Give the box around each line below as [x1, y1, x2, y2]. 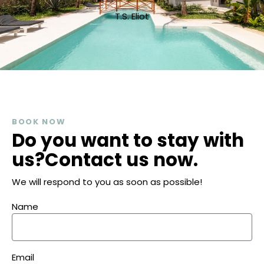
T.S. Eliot [115, 9, 149, 22]
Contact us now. [45, 146, 198, 173]
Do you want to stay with [12, 127, 244, 153]
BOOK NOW [12, 115, 66, 127]
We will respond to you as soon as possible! [12, 176, 202, 189]
